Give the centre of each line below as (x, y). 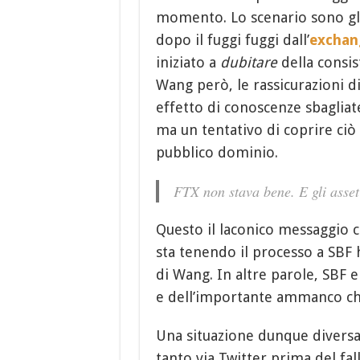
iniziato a (188, 62)
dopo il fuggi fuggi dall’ (232, 39)
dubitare (248, 62)
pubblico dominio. (217, 152)
